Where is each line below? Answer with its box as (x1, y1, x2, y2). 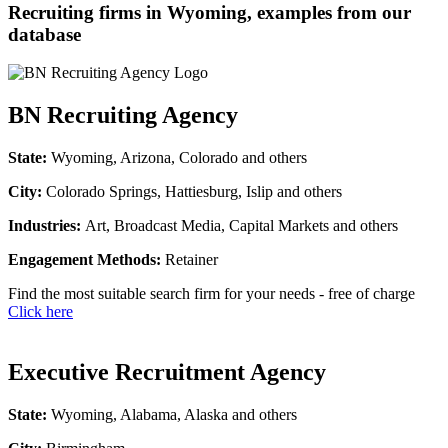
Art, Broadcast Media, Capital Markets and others (85, 217, 398, 235)
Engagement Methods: (8, 251, 161, 269)
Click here (8, 303, 73, 321)
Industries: (8, 217, 85, 235)
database (8, 23, 81, 45)
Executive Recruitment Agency (8, 359, 326, 386)
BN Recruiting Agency (8, 102, 238, 129)
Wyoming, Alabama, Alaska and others (51, 406, 297, 424)
